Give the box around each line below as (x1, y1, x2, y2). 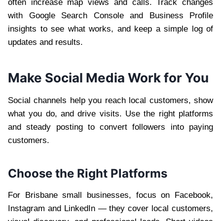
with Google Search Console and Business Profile (8, 10, 213, 20)
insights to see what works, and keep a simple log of (8, 24, 213, 34)
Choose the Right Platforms (8, 166, 167, 181)
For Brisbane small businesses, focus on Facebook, (8, 190, 213, 200)
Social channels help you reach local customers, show (8, 95, 213, 105)
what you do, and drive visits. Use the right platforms (8, 109, 213, 118)
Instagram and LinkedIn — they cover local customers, (8, 203, 213, 213)
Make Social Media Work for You (8, 70, 209, 85)
